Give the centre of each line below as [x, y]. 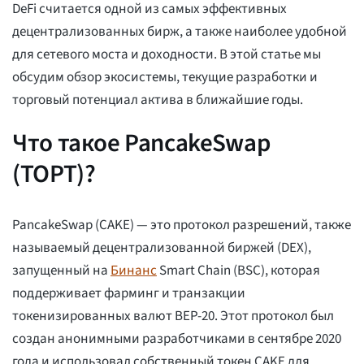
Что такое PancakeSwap [141, 143]
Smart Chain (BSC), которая [238, 271]
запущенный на [61, 271]
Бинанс [134, 271]
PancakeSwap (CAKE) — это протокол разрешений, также [182, 225]
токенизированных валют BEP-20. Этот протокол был [173, 316]
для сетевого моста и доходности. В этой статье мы [167, 55]
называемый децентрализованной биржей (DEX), [162, 248]
